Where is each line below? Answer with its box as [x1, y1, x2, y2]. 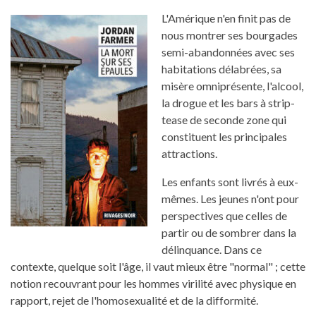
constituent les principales [162, 130, 287, 144]
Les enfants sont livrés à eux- [162, 175, 298, 189]
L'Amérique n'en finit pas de [162, 11, 291, 25]
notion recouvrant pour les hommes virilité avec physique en [11, 276, 296, 291]
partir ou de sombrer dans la [162, 226, 296, 240]
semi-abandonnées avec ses [162, 45, 295, 59]
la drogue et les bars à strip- [162, 96, 295, 110]
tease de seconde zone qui [162, 113, 286, 127]
